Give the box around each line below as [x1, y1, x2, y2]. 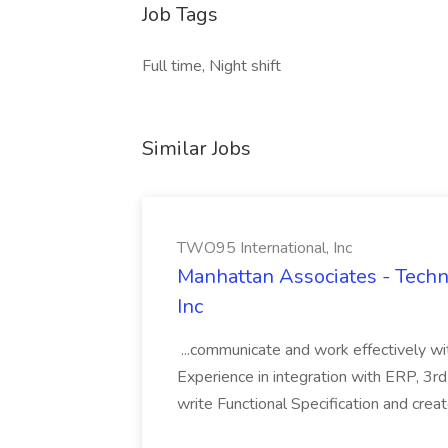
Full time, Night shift [142, 55, 281, 77]
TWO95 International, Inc [177, 237, 352, 259]
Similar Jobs [142, 135, 251, 162]
